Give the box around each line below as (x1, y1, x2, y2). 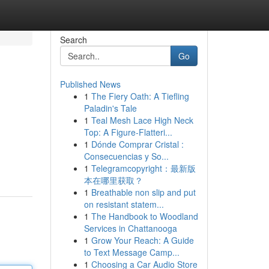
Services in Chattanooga (83, 222, 177, 234)
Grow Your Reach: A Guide (91, 234, 194, 246)
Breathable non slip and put (91, 186, 196, 198)
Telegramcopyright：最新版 (91, 162, 196, 174)
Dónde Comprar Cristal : (91, 138, 184, 150)
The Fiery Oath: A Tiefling (91, 90, 189, 102)
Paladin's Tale (83, 102, 137, 114)
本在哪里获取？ (83, 174, 143, 186)
